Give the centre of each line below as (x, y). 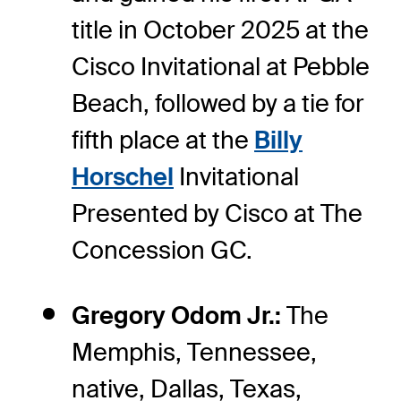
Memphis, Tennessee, (194, 352)
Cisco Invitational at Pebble (221, 66)
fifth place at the (163, 140)
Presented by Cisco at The (217, 213)
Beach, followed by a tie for (218, 103)
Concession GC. (162, 250)
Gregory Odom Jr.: (179, 315)
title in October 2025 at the (220, 30)
